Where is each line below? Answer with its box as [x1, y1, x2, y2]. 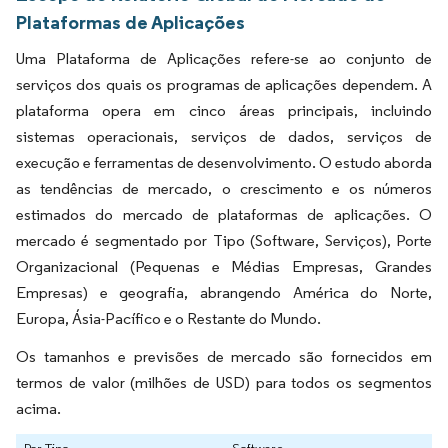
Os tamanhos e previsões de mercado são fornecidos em [16, 346, 432, 366]
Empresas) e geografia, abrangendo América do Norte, [16, 282, 432, 302]
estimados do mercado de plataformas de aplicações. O [16, 204, 432, 224]
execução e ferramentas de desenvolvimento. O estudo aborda [16, 152, 432, 172]
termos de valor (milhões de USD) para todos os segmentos [16, 372, 432, 392]
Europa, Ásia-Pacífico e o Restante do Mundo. [16, 308, 321, 328]
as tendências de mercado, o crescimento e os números [16, 178, 432, 198]
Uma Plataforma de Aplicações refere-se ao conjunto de [16, 48, 432, 68]
